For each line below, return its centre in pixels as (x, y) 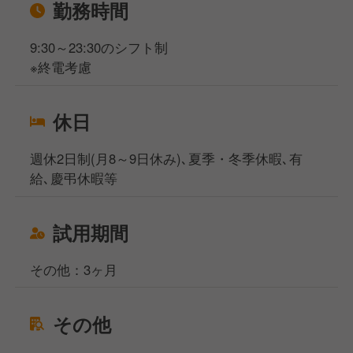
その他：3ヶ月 (74, 269)
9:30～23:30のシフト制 (99, 48)
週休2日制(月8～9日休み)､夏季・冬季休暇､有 (167, 158)
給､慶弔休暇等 (74, 178)
